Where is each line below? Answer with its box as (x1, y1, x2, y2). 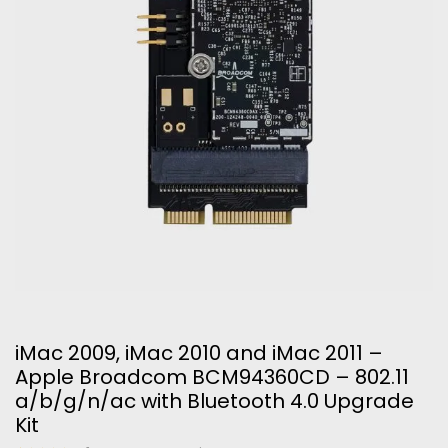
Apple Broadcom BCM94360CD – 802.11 (15, 363, 409, 391)
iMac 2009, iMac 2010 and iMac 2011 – (15, 339, 383, 367)
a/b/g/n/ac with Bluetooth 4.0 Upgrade (15, 387, 414, 415)
